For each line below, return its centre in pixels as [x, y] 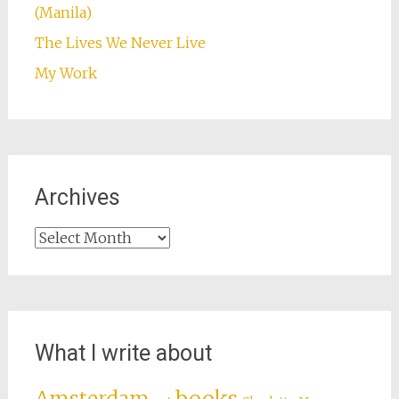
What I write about [123, 353]
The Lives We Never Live [120, 42]
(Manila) [63, 12]
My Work [65, 73]
